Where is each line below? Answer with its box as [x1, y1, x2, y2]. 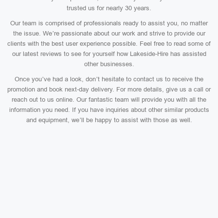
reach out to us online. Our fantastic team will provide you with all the [12, 96, 206, 103]
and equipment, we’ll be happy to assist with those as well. [26, 116, 192, 124]
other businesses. [84, 60, 134, 68]
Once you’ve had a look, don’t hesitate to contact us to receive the [15, 75, 203, 83]
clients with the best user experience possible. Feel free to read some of [7, 40, 211, 47]
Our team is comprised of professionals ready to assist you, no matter [10, 19, 208, 27]
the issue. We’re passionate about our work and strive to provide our [13, 30, 205, 37]
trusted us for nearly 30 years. [67, 4, 151, 12]
